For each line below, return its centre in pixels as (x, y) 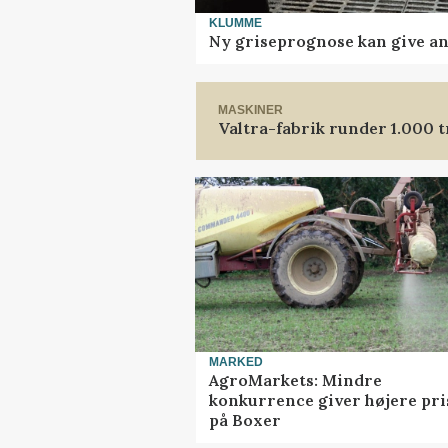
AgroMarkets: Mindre (295, 380)
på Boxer (245, 420)
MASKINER (250, 109)
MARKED (236, 361)
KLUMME (235, 22)
